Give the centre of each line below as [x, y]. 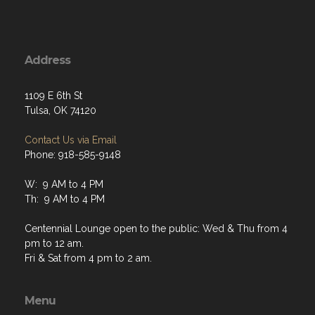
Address [47, 13]
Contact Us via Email [71, 92]
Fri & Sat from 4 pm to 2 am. [88, 211]
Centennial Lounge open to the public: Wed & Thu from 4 [156, 181]
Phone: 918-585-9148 [73, 107]
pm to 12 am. [54, 196]
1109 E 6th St [53, 48]
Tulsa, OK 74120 [60, 63]
